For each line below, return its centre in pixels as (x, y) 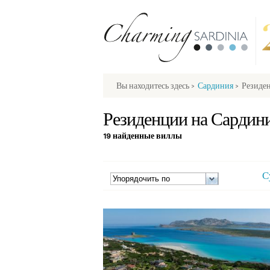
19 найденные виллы (143, 137)
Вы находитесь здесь (153, 87)
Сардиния (215, 87)
